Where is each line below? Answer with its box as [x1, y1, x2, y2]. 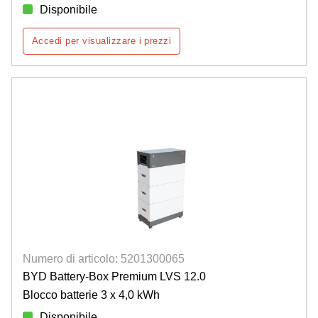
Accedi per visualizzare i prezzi [32, 35, 172, 46]
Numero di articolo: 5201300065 [23, 252, 185, 265]
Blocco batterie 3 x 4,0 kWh [23, 288, 160, 301]
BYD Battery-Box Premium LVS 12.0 [23, 270, 206, 283]
